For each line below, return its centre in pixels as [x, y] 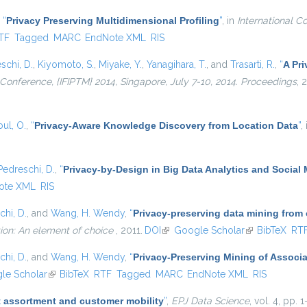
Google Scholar [209, 230]
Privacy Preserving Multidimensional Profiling [113, 21]
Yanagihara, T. [176, 64]
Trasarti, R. [253, 64]
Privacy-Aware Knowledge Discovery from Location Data [166, 125]
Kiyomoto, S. [66, 64]
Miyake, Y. [120, 64]
